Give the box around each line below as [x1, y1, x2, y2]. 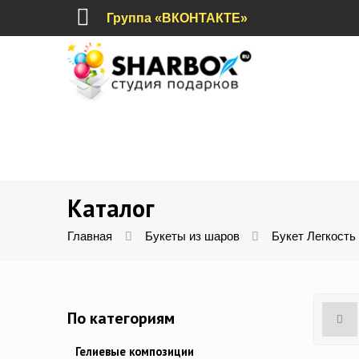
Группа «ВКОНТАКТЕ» [107, 11, 248, 25]
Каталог [67, 192, 155, 224]
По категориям [67, 308, 175, 329]
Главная [67, 230, 112, 244]
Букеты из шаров [144, 230, 240, 244]
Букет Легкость [272, 230, 356, 244]
